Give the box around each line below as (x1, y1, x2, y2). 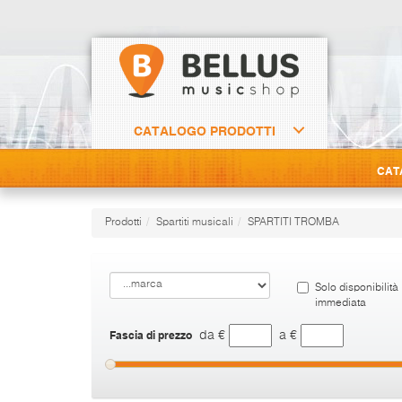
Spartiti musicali (156, 216, 233, 228)
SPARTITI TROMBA (248, 216, 339, 228)
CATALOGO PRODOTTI (134, 122, 276, 139)
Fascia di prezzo (109, 327, 192, 342)
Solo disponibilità (315, 282, 399, 293)
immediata (315, 297, 367, 309)
